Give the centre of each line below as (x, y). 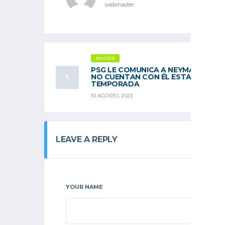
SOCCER (105, 58)
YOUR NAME (84, 187)
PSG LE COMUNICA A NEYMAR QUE (154, 70)
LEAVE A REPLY (87, 139)
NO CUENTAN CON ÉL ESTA (141, 77)
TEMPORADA (115, 84)
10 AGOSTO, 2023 (112, 95)
